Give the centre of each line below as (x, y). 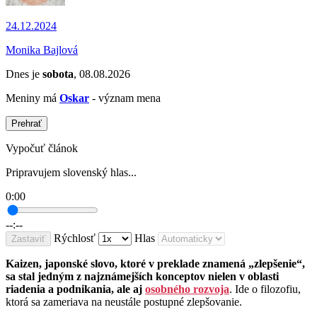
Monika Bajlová (42, 50)
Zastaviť (28, 239)
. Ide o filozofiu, (265, 289)
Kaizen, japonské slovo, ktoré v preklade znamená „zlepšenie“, (155, 264)
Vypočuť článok (42, 149)
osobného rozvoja (187, 289)
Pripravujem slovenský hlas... (71, 173)
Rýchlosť (75, 238)
